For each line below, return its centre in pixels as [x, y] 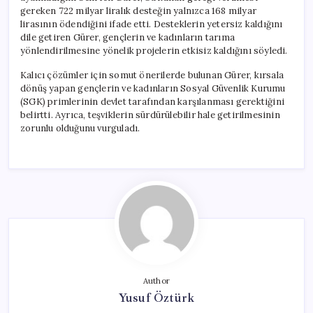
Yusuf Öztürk [156, 297]
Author [156, 281]
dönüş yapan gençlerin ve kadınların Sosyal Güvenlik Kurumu [153, 88]
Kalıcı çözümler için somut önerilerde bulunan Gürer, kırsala [152, 75]
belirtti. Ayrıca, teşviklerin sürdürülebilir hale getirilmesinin [150, 115]
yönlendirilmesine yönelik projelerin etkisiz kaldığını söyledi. [154, 50]
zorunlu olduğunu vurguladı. [80, 128]
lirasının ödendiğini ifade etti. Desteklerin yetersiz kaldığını [152, 24]
